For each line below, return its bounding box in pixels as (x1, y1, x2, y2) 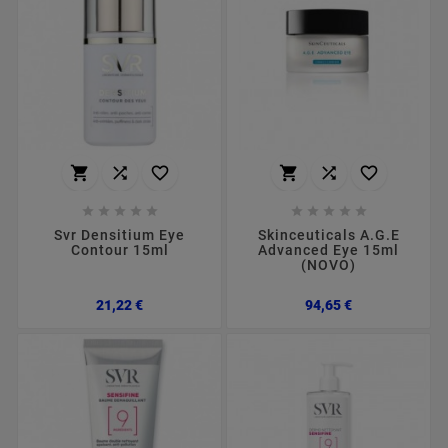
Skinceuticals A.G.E (257, 227, 400, 244)
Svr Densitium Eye (54, 227, 185, 244)
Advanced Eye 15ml (258, 242, 399, 259)
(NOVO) (301, 257, 356, 274)
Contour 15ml (70, 242, 169, 259)
